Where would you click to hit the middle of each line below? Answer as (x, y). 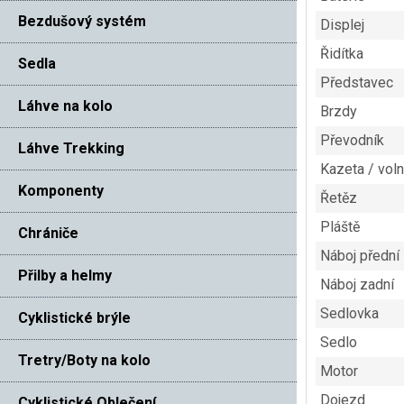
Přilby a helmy (65, 275)
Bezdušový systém (82, 21)
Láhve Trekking (71, 148)
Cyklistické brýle (74, 317)
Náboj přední (359, 256)
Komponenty (61, 190)
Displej (342, 25)
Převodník (352, 141)
